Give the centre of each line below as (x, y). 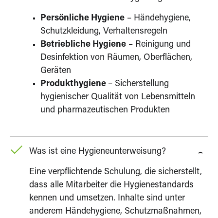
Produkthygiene (74, 84)
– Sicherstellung (138, 84)
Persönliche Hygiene (82, 18)
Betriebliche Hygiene (83, 45)
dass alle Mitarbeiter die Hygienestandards (111, 185)
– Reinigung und (158, 45)
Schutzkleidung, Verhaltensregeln (104, 31)
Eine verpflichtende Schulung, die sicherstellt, (116, 172)
